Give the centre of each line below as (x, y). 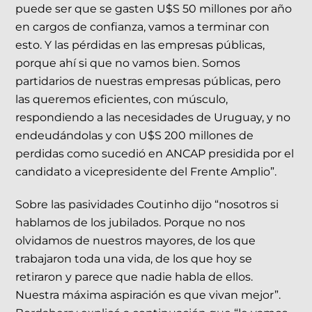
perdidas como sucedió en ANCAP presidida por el (155, 154)
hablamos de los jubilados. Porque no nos (131, 223)
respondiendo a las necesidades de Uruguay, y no (153, 118)
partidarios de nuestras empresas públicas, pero (148, 81)
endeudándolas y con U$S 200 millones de (135, 136)
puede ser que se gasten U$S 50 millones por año (154, 9)
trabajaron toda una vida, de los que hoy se (134, 259)
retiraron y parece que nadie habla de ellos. (134, 277)
